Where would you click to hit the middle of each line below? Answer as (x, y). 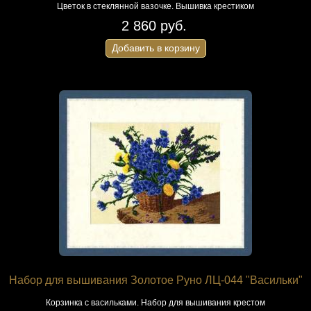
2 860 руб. (154, 26)
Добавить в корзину (155, 48)
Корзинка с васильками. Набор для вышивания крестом (155, 303)
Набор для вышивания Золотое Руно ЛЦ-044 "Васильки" (155, 280)
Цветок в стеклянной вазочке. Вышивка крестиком (155, 6)
